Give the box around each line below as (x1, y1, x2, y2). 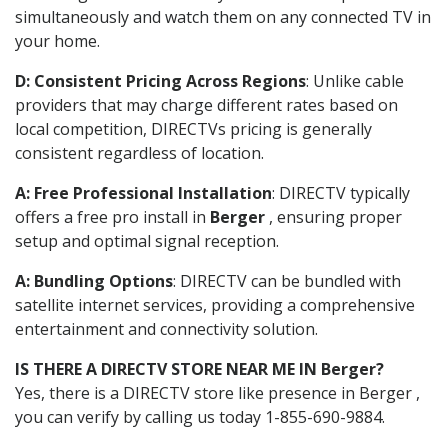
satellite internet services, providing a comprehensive (15, 293, 415, 316)
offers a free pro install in (15, 205, 210, 228)
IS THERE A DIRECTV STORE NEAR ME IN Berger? (15, 357, 384, 380)
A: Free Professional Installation (15, 181, 272, 204)
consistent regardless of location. (15, 141, 264, 164)
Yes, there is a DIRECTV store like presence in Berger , (15, 381, 420, 404)
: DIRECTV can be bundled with (173, 269, 401, 292)
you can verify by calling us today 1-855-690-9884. (15, 405, 385, 428)
